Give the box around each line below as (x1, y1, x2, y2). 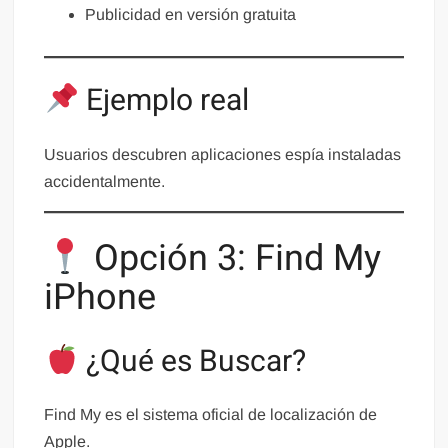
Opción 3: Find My (85, 231, 382, 285)
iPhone (44, 270, 157, 324)
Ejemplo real (78, 79, 249, 124)
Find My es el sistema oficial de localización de (44, 406, 378, 424)
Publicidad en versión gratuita (85, 6, 297, 24)
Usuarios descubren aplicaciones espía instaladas (44, 145, 402, 163)
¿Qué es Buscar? (78, 339, 306, 384)
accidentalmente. (44, 172, 166, 190)
